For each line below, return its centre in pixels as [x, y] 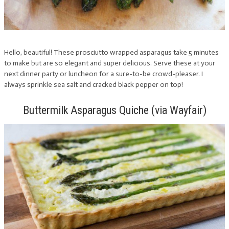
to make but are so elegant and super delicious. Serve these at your [110, 63]
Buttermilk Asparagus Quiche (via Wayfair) [114, 110]
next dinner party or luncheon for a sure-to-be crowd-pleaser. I [104, 74]
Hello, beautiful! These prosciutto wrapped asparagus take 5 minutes [111, 52]
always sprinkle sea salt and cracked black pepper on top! [94, 85]
